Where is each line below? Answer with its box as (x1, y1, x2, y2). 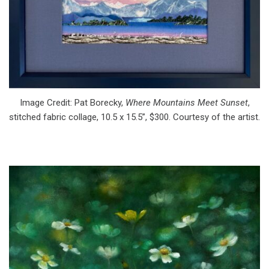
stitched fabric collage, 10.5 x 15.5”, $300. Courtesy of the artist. (9, 111, 260, 122)
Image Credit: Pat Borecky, (19, 97, 125, 108)
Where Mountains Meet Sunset (125, 97, 248, 108)
